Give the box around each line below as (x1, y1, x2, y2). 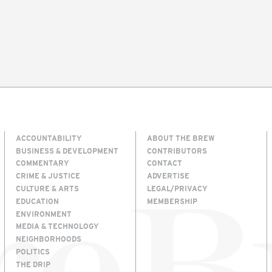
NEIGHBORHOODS (16, 234, 81, 244)
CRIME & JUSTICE (16, 171, 80, 181)
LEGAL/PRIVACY (147, 183, 208, 193)
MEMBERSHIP (147, 195, 197, 206)
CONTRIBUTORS (147, 145, 207, 155)
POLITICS (16, 246, 50, 256)
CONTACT (147, 158, 182, 168)
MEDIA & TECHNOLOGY (16, 221, 99, 231)
